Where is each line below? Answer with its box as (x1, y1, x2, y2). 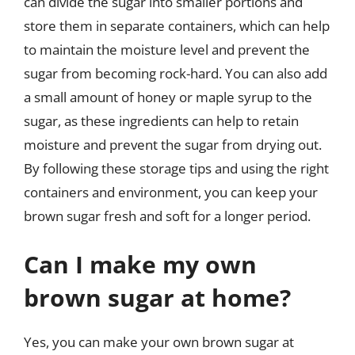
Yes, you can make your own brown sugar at (24, 333, 294, 351)
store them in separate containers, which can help (24, 16, 330, 35)
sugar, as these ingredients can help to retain (24, 111, 299, 130)
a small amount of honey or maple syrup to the (24, 87, 312, 106)
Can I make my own (24, 248, 257, 281)
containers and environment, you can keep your (24, 182, 318, 201)
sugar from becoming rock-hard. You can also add (24, 63, 327, 82)
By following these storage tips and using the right (24, 158, 329, 177)
